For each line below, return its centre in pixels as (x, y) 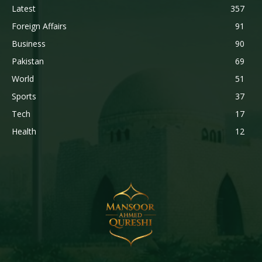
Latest (24, 9)
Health (24, 132)
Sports (24, 96)
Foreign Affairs (39, 26)
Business (29, 44)
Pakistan (28, 61)
